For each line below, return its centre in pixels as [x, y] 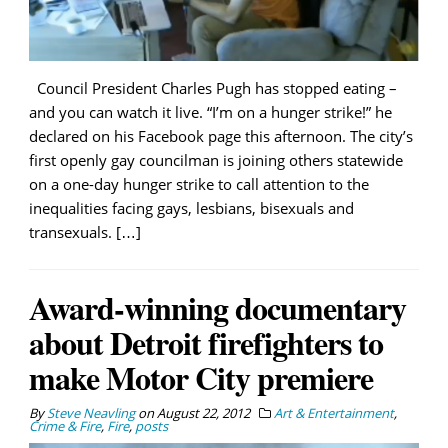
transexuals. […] [85, 231]
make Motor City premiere [201, 377]
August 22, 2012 [203, 412]
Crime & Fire [65, 425]
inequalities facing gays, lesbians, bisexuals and [191, 207]
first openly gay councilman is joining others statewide [216, 159]
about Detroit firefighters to [206, 342]
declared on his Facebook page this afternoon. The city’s [221, 135]
